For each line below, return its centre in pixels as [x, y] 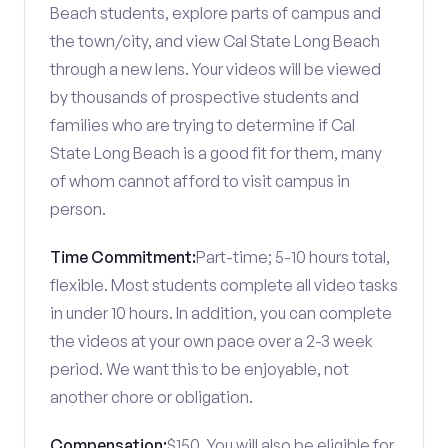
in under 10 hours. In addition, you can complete [221, 313]
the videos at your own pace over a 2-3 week [211, 341]
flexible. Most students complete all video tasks [224, 285]
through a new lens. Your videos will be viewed [215, 69]
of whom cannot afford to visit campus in [200, 181]
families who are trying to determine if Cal [202, 125]
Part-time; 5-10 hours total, [293, 257]
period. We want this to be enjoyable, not [199, 369]
